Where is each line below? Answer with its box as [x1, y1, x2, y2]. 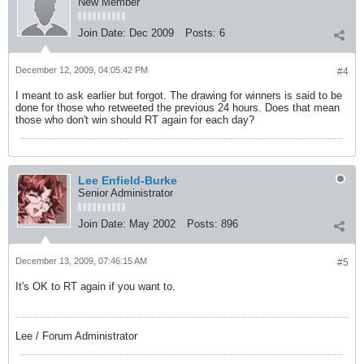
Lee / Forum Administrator [15, 330, 137, 342]
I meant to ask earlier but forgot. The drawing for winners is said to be [15, 89, 342, 102]
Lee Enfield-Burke [78, 174, 177, 187]
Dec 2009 [129, 27, 174, 39]
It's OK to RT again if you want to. [15, 280, 175, 292]
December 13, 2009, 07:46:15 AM [15, 256, 147, 266]
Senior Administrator [78, 187, 173, 199]
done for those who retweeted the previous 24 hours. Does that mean [15, 102, 340, 114]
